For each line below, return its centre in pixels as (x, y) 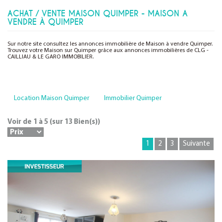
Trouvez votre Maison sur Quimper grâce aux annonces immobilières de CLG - (108, 51)
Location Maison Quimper (52, 98)
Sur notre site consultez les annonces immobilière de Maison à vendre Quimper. (110, 44)
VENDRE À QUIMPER (45, 22)
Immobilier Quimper (133, 98)
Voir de (20, 122)
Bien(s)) (86, 122)
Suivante (196, 144)
